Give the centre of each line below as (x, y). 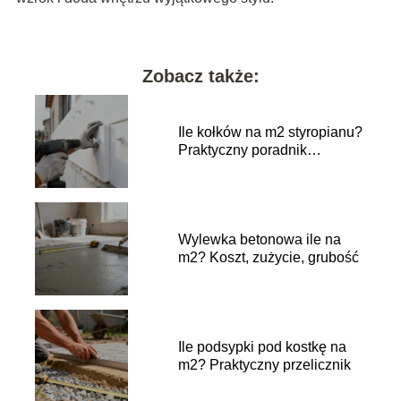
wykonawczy (218, 167)
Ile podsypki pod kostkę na (262, 346)
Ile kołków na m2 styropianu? (270, 132)
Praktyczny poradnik (242, 149)
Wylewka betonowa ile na (259, 239)
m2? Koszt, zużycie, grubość (268, 257)
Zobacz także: (200, 76)
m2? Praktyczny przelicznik (264, 364)
